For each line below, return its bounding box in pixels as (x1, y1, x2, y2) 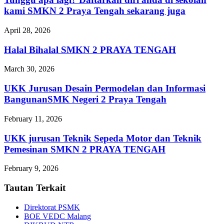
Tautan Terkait (4, 182, 65, 193)
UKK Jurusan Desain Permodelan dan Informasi (4, 83, 205, 94)
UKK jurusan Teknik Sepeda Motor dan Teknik (4, 132, 201, 143)
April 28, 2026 (4, 25, 50, 34)
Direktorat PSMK (24, 202, 80, 211)
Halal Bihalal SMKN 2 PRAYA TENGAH (4, 44, 176, 55)
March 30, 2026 (4, 64, 54, 73)
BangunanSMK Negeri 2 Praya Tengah (4, 94, 166, 105)
